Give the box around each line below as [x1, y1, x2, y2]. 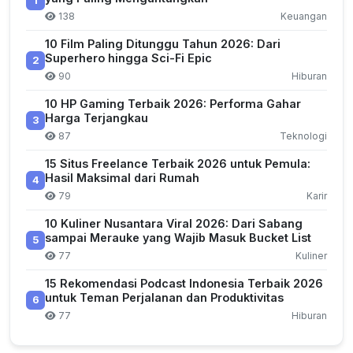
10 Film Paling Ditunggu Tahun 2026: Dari [45, 37, 281, 50]
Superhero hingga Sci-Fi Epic [45, 51, 212, 65]
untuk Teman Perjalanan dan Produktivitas [45, 291, 284, 304]
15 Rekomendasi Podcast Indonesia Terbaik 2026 [45, 277, 323, 290]
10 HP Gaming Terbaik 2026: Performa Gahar [45, 97, 301, 110]
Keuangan [281, 10, 327, 22]
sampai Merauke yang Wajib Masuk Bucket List [45, 231, 311, 244]
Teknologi [280, 130, 327, 142]
